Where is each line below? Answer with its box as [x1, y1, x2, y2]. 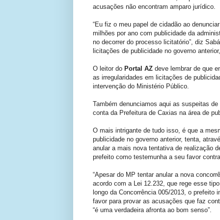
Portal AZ [124, 65, 155, 73]
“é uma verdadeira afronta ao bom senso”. [93, 206, 212, 214]
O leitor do [93, 65, 124, 73]
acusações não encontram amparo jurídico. [93, 3, 216, 11]
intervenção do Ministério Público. [93, 82, 189, 90]
